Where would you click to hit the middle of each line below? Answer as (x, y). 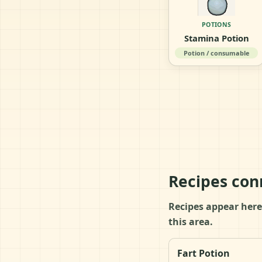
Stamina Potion (216, 38)
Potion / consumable (217, 53)
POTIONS (217, 24)
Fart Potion (204, 253)
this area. (191, 221)
